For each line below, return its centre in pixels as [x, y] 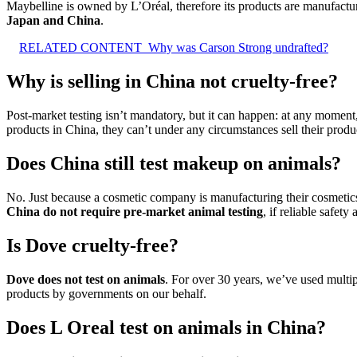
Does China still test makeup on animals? [174, 164]
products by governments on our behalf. [106, 293]
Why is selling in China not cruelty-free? [172, 82]
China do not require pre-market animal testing [135, 212]
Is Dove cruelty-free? [92, 245]
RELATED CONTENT [80, 48]
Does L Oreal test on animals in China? [166, 327]
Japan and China [53, 21]
